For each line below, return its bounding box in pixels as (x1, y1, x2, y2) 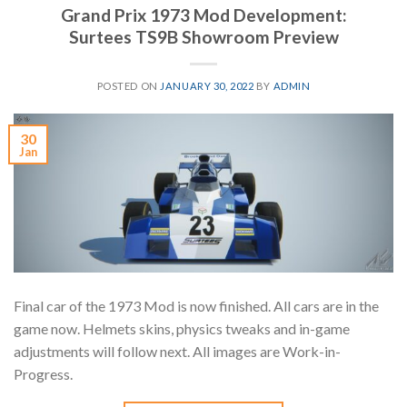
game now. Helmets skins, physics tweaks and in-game (14, 319, 350, 337)
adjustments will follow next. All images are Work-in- (14, 342, 341, 360)
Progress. (14, 364, 78, 382)
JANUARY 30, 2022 (160, 79, 254, 92)
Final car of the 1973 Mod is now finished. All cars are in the (14, 296, 379, 314)
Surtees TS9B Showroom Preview (68, 25, 339, 47)
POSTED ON (96, 79, 161, 92)
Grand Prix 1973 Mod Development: (60, 4, 347, 25)
